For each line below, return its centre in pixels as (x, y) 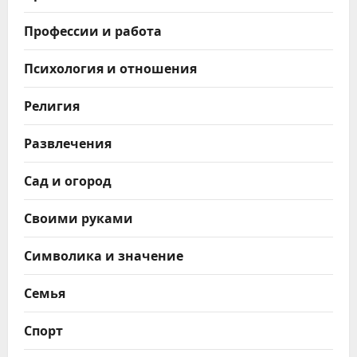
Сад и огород (68, 180)
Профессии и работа (93, 30)
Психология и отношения (110, 67)
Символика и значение (104, 255)
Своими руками (78, 217)
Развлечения (68, 142)
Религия (52, 105)
